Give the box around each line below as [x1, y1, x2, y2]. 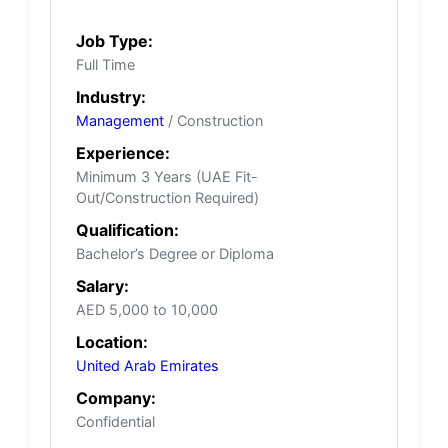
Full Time [76, 55, 135, 73]
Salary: [76, 275, 129, 296]
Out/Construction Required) [76, 188, 259, 206]
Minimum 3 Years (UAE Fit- [76, 167, 258, 185]
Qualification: [76, 219, 179, 240]
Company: [76, 387, 156, 408]
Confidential [76, 412, 155, 430]
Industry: [76, 86, 146, 107]
